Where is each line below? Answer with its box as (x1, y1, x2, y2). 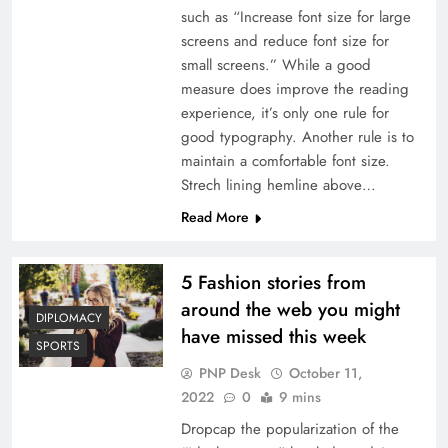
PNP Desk (198, 363, 261, 384)
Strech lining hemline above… (180, 174, 376, 197)
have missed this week (180, 323, 366, 351)
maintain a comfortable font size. (180, 150, 390, 173)
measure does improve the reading (180, 78, 409, 101)
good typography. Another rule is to (180, 126, 414, 149)
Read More (180, 207, 249, 228)
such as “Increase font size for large (180, 6, 411, 29)
